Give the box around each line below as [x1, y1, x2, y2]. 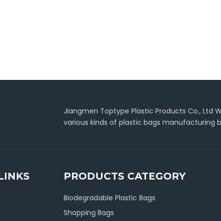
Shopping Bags [63, 207, 114, 218]
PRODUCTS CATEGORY [63, 170, 185, 182]
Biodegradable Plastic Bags [63, 192, 155, 203]
